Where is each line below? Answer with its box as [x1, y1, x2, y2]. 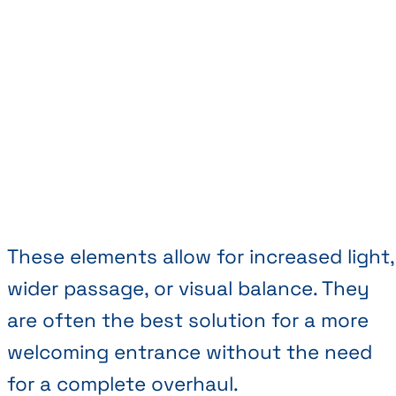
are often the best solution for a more [7, 307, 369, 333]
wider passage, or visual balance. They [7, 275, 369, 301]
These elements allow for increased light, [7, 243, 394, 270]
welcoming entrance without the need [7, 339, 372, 365]
